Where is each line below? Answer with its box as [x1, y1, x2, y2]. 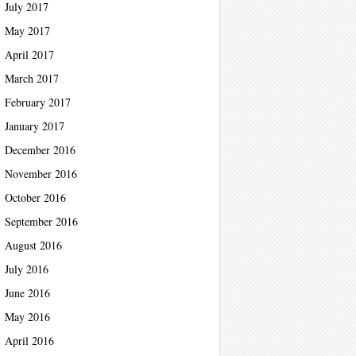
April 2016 [5, 333, 54, 348]
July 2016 [5, 261, 48, 277]
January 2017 [5, 118, 64, 133]
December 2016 [5, 142, 75, 157]
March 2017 [5, 71, 59, 86]
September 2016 [5, 214, 78, 229]
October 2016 [5, 190, 66, 205]
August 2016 [5, 238, 62, 253]
